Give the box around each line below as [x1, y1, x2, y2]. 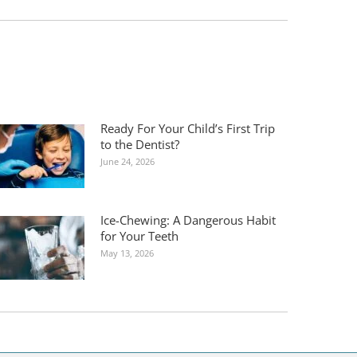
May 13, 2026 [100, 246, 155, 259]
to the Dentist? [100, 135, 180, 152]
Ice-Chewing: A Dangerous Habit [100, 211, 277, 228]
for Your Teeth [100, 227, 179, 244]
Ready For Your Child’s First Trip [100, 120, 276, 136]
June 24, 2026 [100, 155, 155, 167]
